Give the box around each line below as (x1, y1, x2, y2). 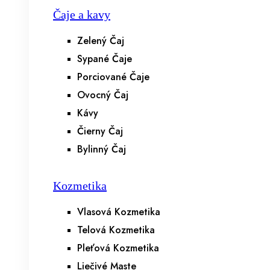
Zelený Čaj (77, 34, 124, 48)
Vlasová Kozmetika (77, 205, 160, 219)
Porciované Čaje (77, 70, 149, 84)
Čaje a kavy (53, 8, 110, 21)
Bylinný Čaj (77, 142, 126, 156)
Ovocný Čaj (77, 88, 128, 102)
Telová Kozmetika (77, 223, 155, 237)
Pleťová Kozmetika (77, 241, 159, 255)
